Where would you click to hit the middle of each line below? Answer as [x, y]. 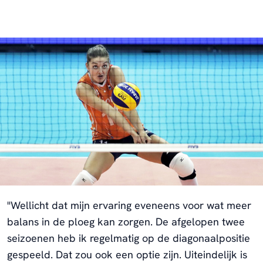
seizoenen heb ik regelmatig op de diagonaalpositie [129, 238]
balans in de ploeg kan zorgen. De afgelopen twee [126, 221]
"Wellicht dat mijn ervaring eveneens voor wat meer [129, 205]
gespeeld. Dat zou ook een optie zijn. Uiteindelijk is [127, 254]
